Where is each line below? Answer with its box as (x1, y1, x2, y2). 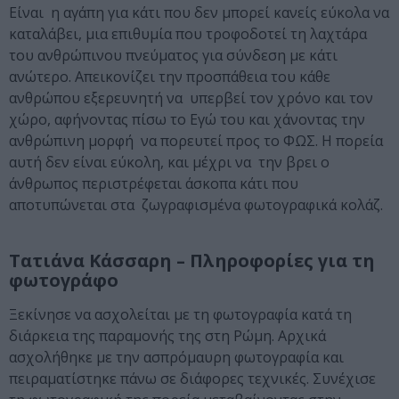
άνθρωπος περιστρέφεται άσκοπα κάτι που (9, 174, 298, 194)
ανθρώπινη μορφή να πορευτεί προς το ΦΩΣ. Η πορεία (9, 131, 383, 151)
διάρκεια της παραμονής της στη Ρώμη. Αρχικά (9, 326, 326, 346)
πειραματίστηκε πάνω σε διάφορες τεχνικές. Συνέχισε (9, 369, 376, 389)
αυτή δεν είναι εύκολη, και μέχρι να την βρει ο (9, 152, 330, 173)
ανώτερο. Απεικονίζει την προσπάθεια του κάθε (9, 67, 330, 87)
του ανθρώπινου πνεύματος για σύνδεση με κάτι (9, 45, 338, 66)
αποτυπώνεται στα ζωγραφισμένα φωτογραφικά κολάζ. (9, 195, 383, 216)
